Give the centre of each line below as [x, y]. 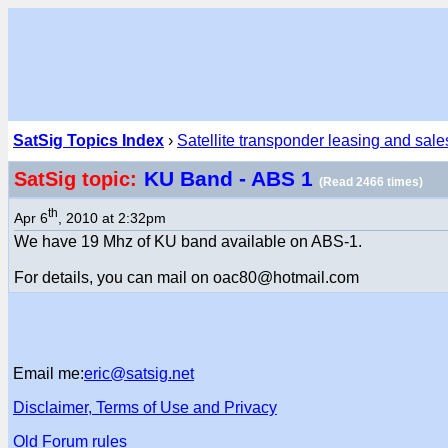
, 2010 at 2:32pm [112, 217]
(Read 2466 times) [371, 182]
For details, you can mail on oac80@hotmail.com [186, 277]
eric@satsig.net [139, 373]
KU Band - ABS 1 [231, 179]
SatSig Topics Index [88, 140]
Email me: [48, 373]
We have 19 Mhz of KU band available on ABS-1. [188, 241]
